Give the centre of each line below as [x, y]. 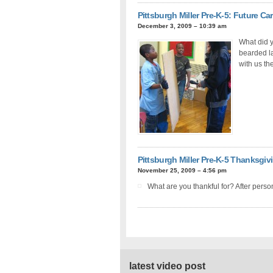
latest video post [168, 266]
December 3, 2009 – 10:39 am [182, 26]
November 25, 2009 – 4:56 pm [182, 170]
